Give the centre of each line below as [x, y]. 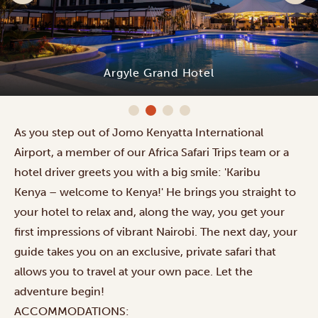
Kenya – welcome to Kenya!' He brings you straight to [155, 192]
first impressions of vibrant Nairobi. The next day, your [156, 231]
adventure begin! [59, 291]
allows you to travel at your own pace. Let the [133, 271]
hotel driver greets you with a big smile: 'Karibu [137, 172]
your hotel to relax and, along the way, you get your [149, 212]
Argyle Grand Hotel [159, 73]
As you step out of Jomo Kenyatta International [139, 132]
